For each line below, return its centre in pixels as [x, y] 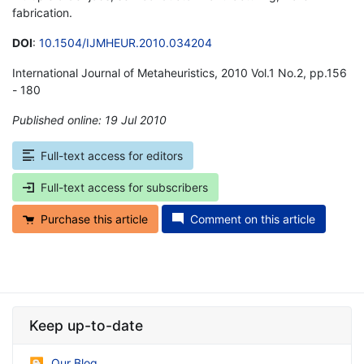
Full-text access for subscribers [124, 187]
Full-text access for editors [112, 155]
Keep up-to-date [86, 325]
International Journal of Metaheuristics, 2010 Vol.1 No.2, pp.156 [180, 72]
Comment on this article [253, 219]
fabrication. [42, 12]
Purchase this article [94, 219]
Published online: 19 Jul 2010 [89, 119]
